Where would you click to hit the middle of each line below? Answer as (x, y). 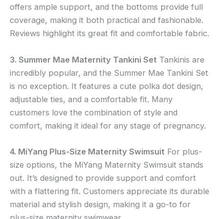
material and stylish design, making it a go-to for (100, 204)
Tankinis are (181, 59)
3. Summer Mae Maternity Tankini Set (83, 59)
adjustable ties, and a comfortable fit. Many (91, 99)
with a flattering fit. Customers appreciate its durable (109, 191)
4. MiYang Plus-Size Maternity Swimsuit (87, 151)
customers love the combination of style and (94, 112)
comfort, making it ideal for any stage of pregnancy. (108, 125)
